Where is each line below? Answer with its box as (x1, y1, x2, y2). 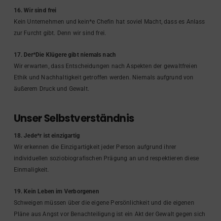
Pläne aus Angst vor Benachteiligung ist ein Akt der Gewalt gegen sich (13, 211, 206, 218)
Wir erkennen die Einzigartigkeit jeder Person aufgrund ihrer (13, 143, 177, 150)
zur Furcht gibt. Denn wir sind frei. (13, 29, 107, 37)
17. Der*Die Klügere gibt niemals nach (13, 51, 116, 59)
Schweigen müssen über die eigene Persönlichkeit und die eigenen (13, 199, 194, 207)
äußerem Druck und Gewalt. (13, 85, 89, 93)
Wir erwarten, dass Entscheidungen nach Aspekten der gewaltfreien (13, 63, 197, 70)
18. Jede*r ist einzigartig (13, 132, 80, 139)
